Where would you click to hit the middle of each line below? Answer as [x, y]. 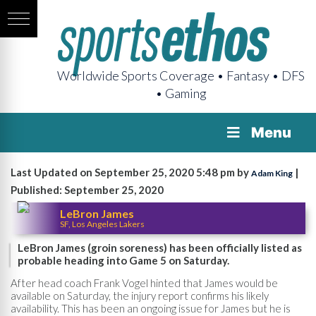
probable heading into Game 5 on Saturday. [123, 260]
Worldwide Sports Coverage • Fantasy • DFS [181, 75]
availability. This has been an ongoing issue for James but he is [151, 308]
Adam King [272, 173]
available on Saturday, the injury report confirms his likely [140, 295]
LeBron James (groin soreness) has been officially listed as [160, 248]
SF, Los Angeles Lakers [102, 224]
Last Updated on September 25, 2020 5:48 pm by [131, 172]
